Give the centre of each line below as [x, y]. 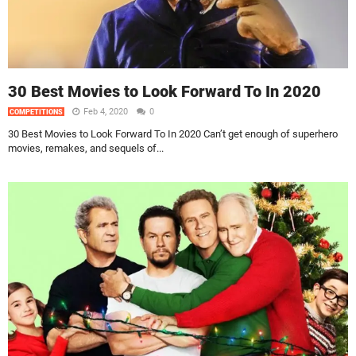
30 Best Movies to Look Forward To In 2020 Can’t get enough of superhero [173, 134]
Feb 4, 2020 [107, 112]
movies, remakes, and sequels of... [86, 149]
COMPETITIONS [36, 112]
